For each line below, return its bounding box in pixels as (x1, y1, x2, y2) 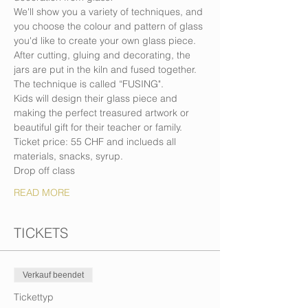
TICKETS (14, 224, 68, 241)
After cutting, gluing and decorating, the (14, 49, 193, 61)
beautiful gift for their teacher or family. (14, 121, 182, 133)
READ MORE (14, 186, 70, 199)
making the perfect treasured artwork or (14, 107, 192, 119)
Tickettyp (14, 291, 54, 303)
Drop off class (14, 164, 75, 177)
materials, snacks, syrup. (14, 150, 123, 162)
